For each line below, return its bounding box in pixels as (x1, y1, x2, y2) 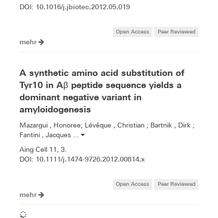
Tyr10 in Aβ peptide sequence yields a (19, 80, 182, 91)
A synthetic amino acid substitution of (19, 68, 184, 78)
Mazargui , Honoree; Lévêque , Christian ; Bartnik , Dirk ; (19, 121, 195, 129)
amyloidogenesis (19, 104, 91, 115)
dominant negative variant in (19, 92, 142, 103)
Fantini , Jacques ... (19, 131, 81, 139)
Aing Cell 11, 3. (19, 145, 67, 154)
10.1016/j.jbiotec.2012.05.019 (36, 2, 130, 11)
